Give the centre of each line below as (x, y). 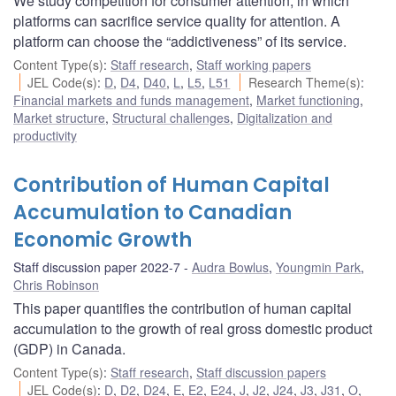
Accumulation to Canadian (152, 212)
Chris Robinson (56, 284)
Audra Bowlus (230, 267)
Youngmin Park (318, 267)
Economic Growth (103, 240)
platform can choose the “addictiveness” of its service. (180, 41)
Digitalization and (285, 117)
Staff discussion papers (261, 372)
